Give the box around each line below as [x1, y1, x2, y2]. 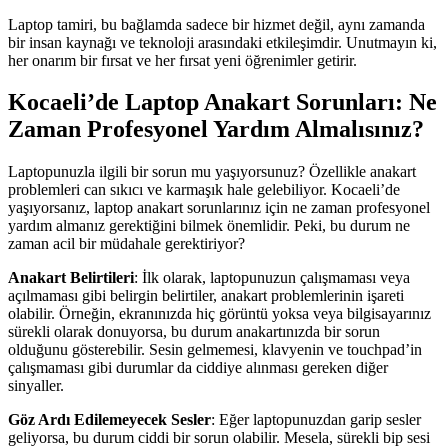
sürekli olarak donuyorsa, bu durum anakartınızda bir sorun [8, 323, 380, 341]
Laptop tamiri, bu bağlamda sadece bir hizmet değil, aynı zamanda [8, 15, 425, 33]
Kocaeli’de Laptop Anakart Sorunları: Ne [8, 89, 437, 116]
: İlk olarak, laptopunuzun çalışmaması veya [134, 269, 410, 287]
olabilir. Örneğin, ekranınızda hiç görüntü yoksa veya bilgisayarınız [8, 305, 431, 323]
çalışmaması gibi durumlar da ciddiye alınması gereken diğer [8, 359, 388, 377]
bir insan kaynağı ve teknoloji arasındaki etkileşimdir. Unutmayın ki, [8, 33, 437, 51]
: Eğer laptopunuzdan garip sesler [211, 411, 421, 429]
